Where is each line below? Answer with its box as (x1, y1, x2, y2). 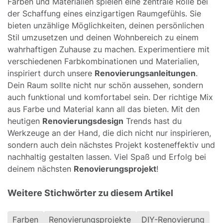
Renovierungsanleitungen (95, 68, 196, 78)
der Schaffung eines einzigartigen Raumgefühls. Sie (7, 8, 201, 18)
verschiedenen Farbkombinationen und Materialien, (7, 56, 199, 66)
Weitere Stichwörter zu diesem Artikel (7, 187, 173, 198)
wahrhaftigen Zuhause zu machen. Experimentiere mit (7, 44, 210, 54)
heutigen (7, 115, 42, 126)
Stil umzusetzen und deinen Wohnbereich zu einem (7, 32, 199, 42)
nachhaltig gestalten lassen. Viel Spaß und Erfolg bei (7, 151, 206, 162)
